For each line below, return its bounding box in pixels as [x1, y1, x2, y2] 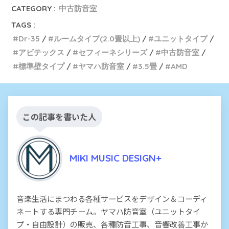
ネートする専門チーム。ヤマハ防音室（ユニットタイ [16, 205, 200, 217]
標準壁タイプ [18, 61, 65, 72]
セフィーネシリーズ [78, 48, 148, 58]
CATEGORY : [11, 4, 56, 14]
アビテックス [18, 48, 65, 58]
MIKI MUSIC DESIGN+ [70, 151, 161, 164]
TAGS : [11, 20, 36, 30]
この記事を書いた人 [22, 110, 96, 123]
